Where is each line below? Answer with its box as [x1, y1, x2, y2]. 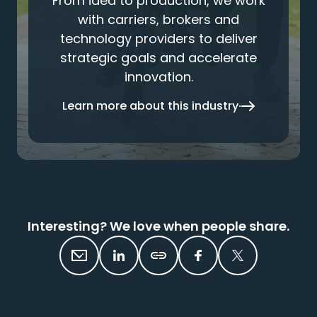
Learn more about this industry [62, 98, 238, 114]
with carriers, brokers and [78, 11, 239, 28]
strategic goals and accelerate [60, 49, 257, 67]
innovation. [124, 68, 193, 86]
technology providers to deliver [59, 30, 258, 47]
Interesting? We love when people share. [28, 217, 289, 235]
